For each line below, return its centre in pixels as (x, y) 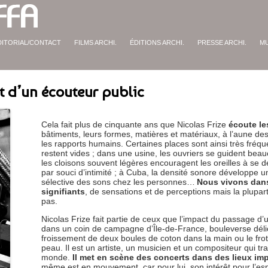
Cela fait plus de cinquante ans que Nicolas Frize (135, 124)
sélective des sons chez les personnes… (118, 182)
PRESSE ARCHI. (222, 42)
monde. (57, 257)
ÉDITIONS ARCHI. (157, 42)
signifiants (63, 191)
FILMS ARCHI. (95, 42)
